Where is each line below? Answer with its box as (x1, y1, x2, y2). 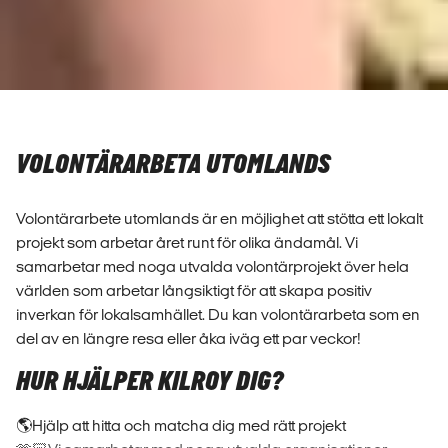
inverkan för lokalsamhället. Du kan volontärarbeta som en (16, 305, 420, 323)
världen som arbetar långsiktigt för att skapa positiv (16, 281, 372, 299)
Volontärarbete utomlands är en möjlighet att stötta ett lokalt (16, 209, 423, 227)
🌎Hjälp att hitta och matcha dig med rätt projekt (16, 416, 349, 434)
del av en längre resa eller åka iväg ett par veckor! (16, 329, 361, 347)
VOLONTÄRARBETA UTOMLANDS (16, 148, 330, 181)
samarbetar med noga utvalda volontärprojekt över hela (16, 257, 409, 275)
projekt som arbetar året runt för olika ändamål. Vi (16, 233, 358, 251)
